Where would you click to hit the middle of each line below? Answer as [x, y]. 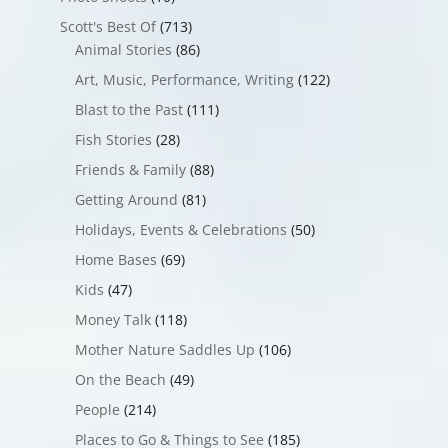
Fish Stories [113, 140]
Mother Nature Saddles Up [164, 350]
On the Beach [120, 380]
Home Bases [115, 260]
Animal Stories [123, 50]
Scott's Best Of [107, 27]
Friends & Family [130, 170]
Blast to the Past [128, 110]
